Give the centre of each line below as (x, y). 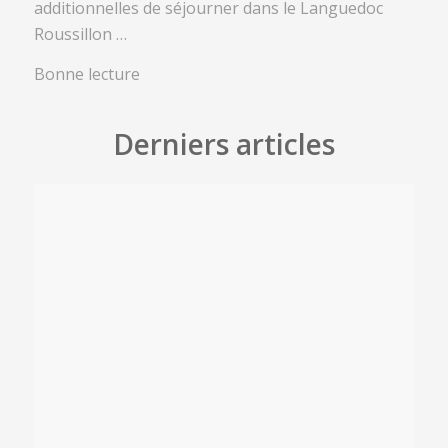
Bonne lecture (86, 73)
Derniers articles (223, 143)
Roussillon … (80, 34)
